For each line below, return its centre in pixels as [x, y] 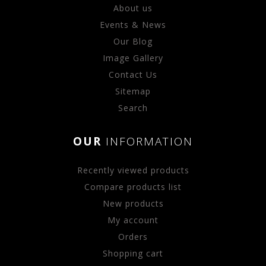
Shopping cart [133, 253]
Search [133, 107]
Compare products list [133, 186]
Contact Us [133, 74]
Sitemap [133, 91]
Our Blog [133, 41]
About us [133, 8]
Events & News [133, 24]
